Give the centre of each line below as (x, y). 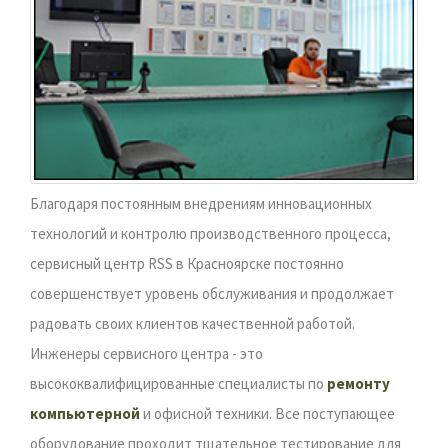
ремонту (358, 383)
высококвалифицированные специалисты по (178, 383)
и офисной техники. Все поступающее (267, 413)
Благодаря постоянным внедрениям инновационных (201, 203)
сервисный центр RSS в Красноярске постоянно (187, 263)
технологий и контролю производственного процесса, (210, 233)
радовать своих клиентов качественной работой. (192, 323)
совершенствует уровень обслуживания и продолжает (212, 293)
